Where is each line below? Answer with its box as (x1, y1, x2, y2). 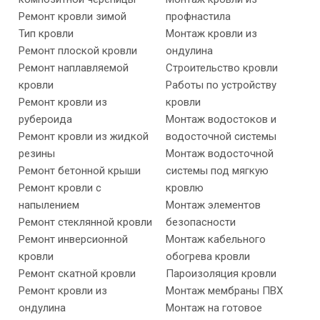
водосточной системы (165, 130, 276, 144)
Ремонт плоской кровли (19, 44, 137, 58)
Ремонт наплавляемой (19, 61, 129, 75)
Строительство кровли (165, 61, 278, 75)
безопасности (165, 216, 236, 229)
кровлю (165, 181, 204, 195)
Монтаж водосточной (165, 147, 274, 161)
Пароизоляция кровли (165, 267, 276, 281)
